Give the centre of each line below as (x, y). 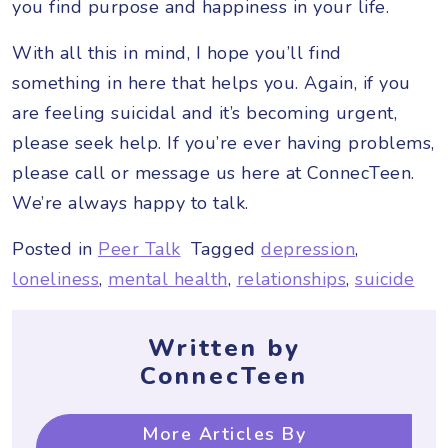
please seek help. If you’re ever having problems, (223, 142)
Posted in (55, 248)
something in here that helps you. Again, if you (211, 82)
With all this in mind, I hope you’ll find (177, 52)
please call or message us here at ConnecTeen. (213, 172)
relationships (291, 278)
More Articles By (224, 433)
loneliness (55, 278)
